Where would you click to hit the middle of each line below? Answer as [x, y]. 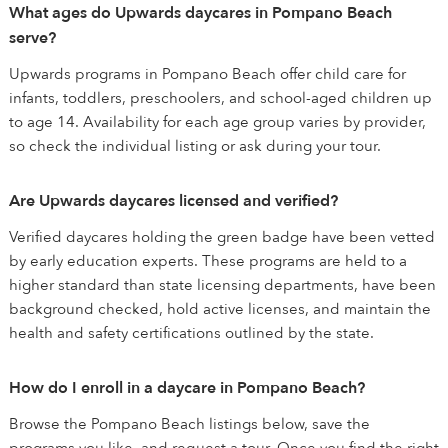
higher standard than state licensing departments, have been [222, 285]
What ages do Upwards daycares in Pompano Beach [200, 13]
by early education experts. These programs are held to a [208, 261]
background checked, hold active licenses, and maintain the [220, 309]
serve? [32, 38]
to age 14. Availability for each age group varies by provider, [217, 122]
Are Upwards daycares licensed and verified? [173, 201]
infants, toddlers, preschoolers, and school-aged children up [220, 98]
